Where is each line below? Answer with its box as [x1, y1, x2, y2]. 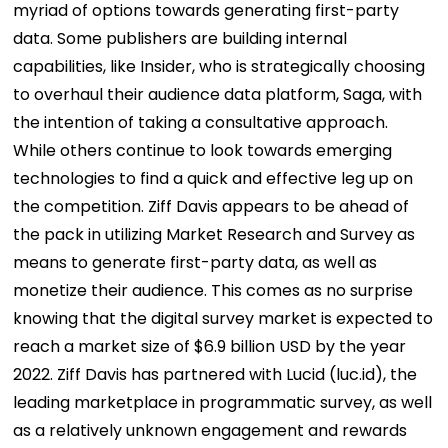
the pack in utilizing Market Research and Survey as [13, 223, 416, 247]
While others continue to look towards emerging [13, 139, 393, 163]
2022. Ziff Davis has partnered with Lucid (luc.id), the [13, 363, 418, 387]
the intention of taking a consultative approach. [13, 111, 389, 135]
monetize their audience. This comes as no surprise [13, 279, 414, 303]
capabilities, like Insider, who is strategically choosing [13, 55, 426, 79]
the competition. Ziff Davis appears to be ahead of [13, 195, 410, 219]
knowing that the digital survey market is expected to [13, 307, 434, 331]
